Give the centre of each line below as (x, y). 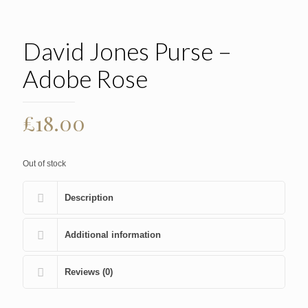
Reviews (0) (89, 272)
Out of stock (44, 164)
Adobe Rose (85, 79)
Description (89, 198)
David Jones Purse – (127, 51)
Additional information (113, 235)
